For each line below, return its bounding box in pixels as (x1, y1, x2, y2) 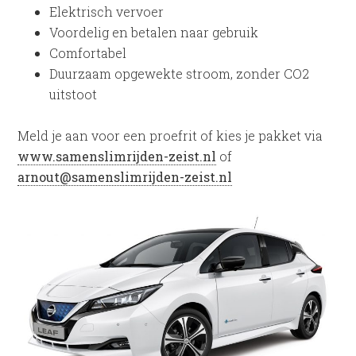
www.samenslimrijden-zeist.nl (17, 148, 217, 164)
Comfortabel (49, 44, 127, 61)
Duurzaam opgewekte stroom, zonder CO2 (49, 65, 310, 82)
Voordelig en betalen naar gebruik (49, 24, 259, 41)
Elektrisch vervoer (49, 3, 164, 20)
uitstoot (49, 86, 98, 103)
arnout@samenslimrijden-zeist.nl (17, 168, 233, 185)
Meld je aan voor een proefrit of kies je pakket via (17, 127, 323, 144)
